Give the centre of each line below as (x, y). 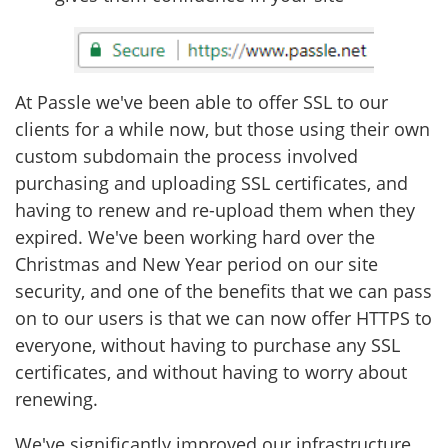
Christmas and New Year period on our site (196, 264)
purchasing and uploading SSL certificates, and (211, 183)
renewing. (59, 399)
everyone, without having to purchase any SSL (207, 345)
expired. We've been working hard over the (195, 237)
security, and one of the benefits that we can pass (223, 291)
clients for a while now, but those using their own (222, 129)
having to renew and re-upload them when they (215, 210)
